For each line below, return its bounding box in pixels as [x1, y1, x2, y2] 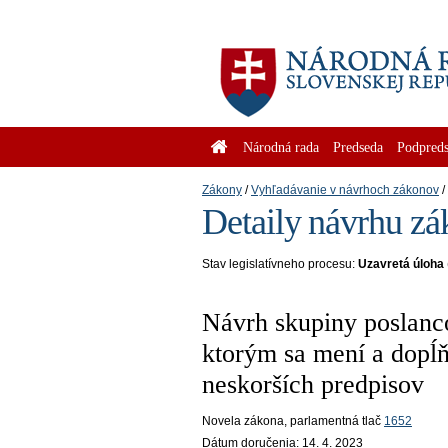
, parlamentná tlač [284, 414, 384, 428]
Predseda [333, 139, 383, 155]
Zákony [202, 183, 242, 197]
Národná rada [243, 139, 319, 155]
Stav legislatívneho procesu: [202, 257, 358, 271]
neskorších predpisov [202, 369, 424, 399]
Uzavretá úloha [358, 257, 444, 271]
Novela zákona [202, 414, 284, 428]
